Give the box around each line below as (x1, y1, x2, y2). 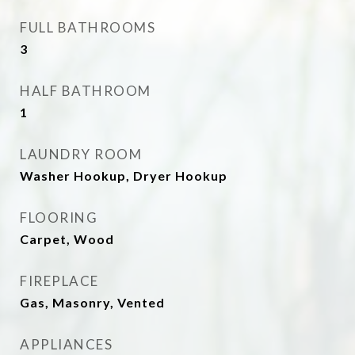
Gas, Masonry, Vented (20, 295, 165, 310)
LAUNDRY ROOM (20, 146, 142, 162)
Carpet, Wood (20, 231, 114, 246)
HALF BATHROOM (20, 82, 151, 99)
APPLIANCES (20, 336, 113, 353)
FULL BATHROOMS (20, 19, 155, 36)
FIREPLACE (20, 273, 99, 289)
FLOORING (20, 209, 97, 226)
